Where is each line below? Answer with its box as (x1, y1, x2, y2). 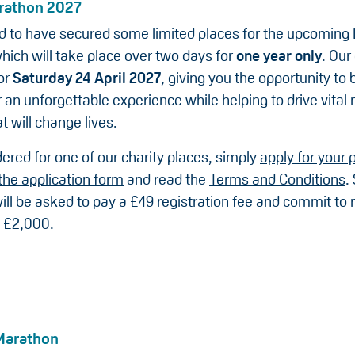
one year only (236, 48, 322, 64)
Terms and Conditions (209, 171, 345, 188)
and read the (124, 171, 209, 188)
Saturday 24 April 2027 (13, 70, 161, 86)
